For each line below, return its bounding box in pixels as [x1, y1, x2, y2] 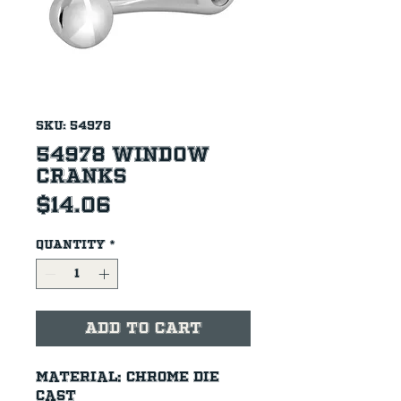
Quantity [36, 237, 106, 251]
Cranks [36, 164, 127, 186]
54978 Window [36, 142, 209, 165]
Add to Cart [84, 319, 202, 337]
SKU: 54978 [36, 118, 111, 132]
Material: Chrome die [36, 369, 224, 385]
